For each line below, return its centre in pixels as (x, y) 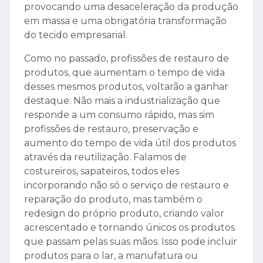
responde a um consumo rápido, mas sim (119, 115)
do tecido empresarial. (76, 35)
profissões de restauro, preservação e (111, 129)
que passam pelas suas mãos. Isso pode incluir (131, 242)
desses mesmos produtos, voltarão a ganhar (126, 87)
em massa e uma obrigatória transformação (125, 21)
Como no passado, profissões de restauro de (127, 59)
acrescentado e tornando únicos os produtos (129, 228)
